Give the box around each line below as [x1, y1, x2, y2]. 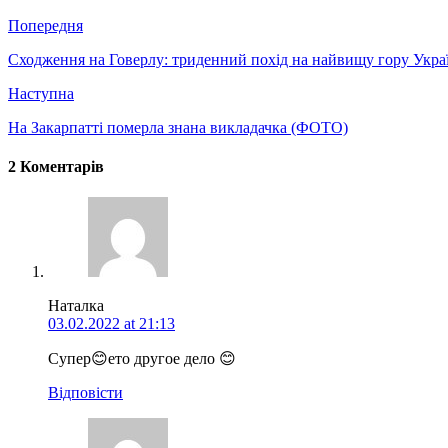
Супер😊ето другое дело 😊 [48, 350, 236, 368]
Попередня [8, 16, 83, 34]
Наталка [48, 297, 104, 315]
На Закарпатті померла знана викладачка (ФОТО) [8, 118, 348, 136]
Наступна [8, 84, 74, 102]
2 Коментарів [8, 157, 104, 175]
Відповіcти [48, 384, 123, 402]
